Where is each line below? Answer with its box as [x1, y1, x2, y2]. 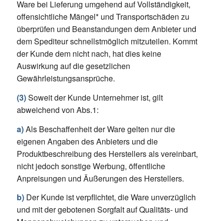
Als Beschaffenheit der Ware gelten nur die [23, 123, 175, 135]
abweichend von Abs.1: [16, 104, 99, 115]
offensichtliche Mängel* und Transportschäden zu [16, 11, 189, 23]
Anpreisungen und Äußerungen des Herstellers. [16, 172, 184, 184]
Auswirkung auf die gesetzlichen [16, 60, 130, 72]
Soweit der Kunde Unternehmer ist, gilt [26, 91, 163, 103]
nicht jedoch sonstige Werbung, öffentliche [16, 160, 165, 172]
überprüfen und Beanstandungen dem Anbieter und [16, 23, 196, 35]
